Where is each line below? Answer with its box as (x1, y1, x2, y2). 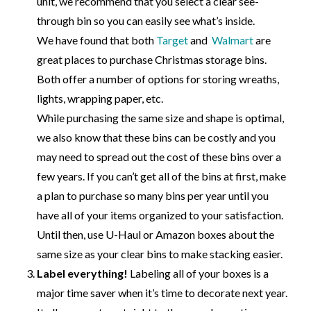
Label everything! (37, 266, 128, 280)
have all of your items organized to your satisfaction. (37, 208, 284, 221)
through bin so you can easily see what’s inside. (37, 13, 255, 27)
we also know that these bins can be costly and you (37, 130, 276, 144)
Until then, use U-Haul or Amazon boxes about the (37, 227, 275, 241)
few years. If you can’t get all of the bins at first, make (37, 169, 287, 183)
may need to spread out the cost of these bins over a (37, 149, 282, 163)
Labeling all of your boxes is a (128, 266, 269, 280)
